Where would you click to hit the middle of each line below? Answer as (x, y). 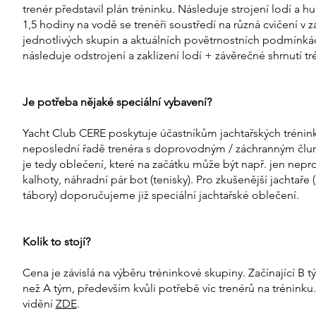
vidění (39, 304)
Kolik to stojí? (56, 242)
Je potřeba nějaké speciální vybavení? (117, 102)
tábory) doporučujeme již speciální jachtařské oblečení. (160, 195)
